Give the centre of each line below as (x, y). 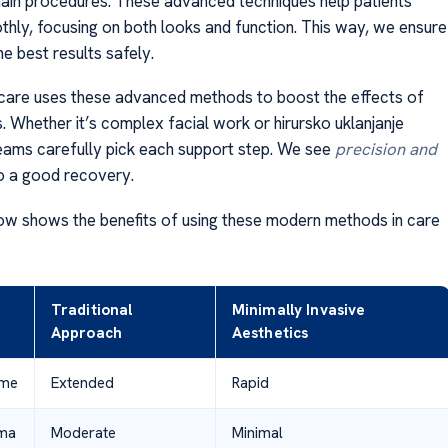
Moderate (83, 432)
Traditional (91, 309)
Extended (82, 382)
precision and (385, 149)
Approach (86, 332)
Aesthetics (270, 332)
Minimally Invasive (298, 309)
